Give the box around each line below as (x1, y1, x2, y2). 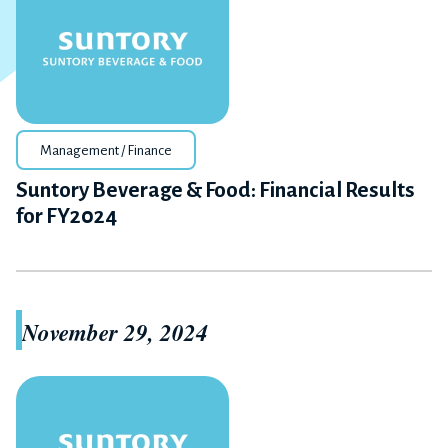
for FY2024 (16, 205, 117, 229)
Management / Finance (40, 143, 172, 159)
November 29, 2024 (22, 316, 208, 349)
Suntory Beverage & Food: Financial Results (16, 179, 415, 203)
